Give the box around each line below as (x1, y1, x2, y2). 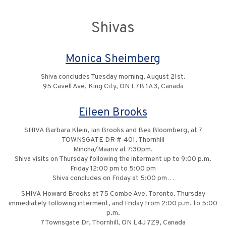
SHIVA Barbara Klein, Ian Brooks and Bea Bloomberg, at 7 (24, 126, 202, 135)
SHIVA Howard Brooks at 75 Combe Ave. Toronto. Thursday (21, 190, 205, 199)
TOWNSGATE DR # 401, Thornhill (62, 136, 164, 145)
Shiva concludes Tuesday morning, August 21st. (40, 73, 186, 82)
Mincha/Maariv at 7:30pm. (73, 145, 153, 154)
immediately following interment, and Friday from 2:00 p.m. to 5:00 (9, 199, 217, 208)
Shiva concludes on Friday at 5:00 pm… (52, 174, 174, 183)
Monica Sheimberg (66, 52, 160, 67)
